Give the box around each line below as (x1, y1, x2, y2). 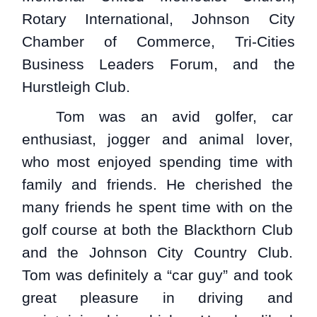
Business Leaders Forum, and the (21, 55, 295, 72)
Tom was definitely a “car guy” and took (21, 267, 293, 284)
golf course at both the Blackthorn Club (21, 221, 293, 238)
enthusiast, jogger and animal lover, (21, 131, 293, 148)
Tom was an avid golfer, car (55, 108, 293, 125)
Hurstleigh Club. (21, 78, 130, 95)
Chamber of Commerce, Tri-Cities (21, 33, 295, 50)
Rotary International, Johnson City (21, 10, 295, 27)
